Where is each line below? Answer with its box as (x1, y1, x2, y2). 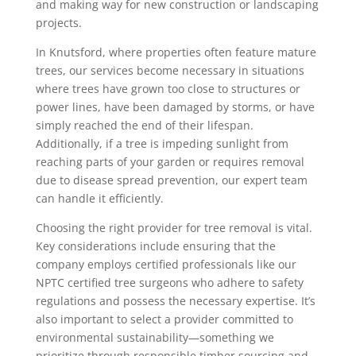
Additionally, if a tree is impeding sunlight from (35, 136, 288, 151)
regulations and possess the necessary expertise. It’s (35, 293, 315, 308)
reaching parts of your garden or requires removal (35, 154, 304, 169)
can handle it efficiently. (35, 191, 164, 206)
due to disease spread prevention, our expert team (35, 172, 308, 188)
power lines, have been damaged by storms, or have (35, 99, 315, 114)
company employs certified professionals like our (35, 257, 296, 272)
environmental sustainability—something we (35, 330, 274, 345)
